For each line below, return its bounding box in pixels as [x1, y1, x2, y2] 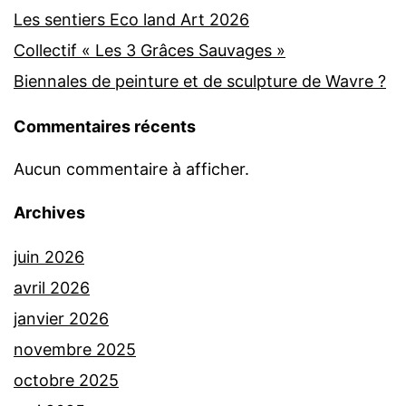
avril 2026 [14, 277, 90, 297]
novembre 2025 [14, 339, 136, 359]
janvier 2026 [14, 308, 109, 328]
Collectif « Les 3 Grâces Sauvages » [14, 40, 285, 60]
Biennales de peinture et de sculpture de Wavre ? [14, 71, 386, 91]
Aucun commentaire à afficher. [14, 159, 249, 179]
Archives [14, 202, 85, 222]
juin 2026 [14, 246, 84, 266]
